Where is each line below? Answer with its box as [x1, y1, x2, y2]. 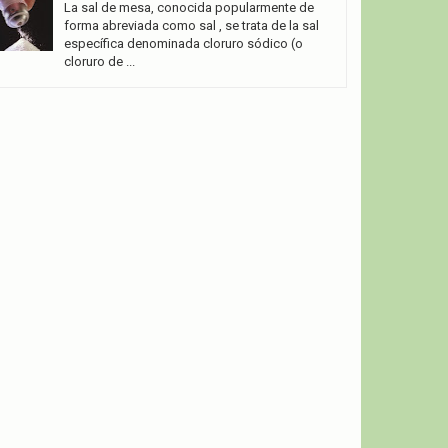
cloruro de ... [63, 54, 135, 70]
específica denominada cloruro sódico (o [63, 36, 303, 52]
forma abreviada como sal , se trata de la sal [63, 18, 319, 34]
